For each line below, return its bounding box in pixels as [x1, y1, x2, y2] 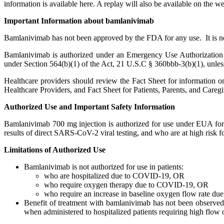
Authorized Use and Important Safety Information [4, 102, 175, 111]
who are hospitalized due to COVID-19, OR [44, 171, 184, 180]
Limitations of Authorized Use [4, 145, 105, 154]
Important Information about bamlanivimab [4, 16, 154, 25]
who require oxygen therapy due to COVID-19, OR [44, 180, 208, 189]
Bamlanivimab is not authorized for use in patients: [24, 162, 183, 171]
